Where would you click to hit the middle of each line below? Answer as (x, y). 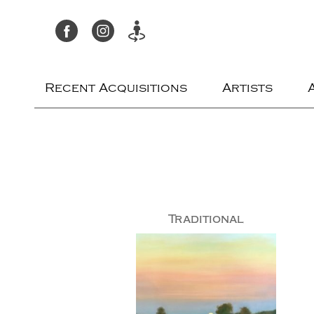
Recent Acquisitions (116, 88)
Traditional (206, 219)
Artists (248, 88)
